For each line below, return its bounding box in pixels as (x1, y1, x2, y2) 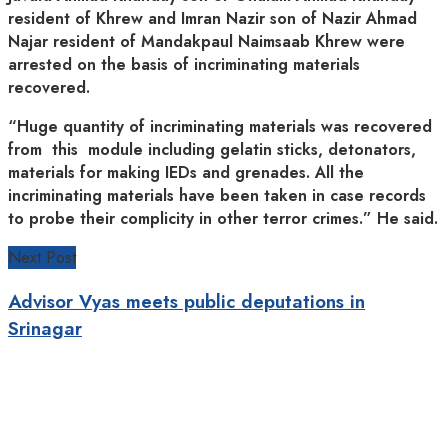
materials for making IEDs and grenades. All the (8, 161, 364, 185)
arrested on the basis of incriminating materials (8, 53, 360, 77)
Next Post (8, 246, 76, 270)
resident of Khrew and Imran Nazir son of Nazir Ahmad (8, 7, 417, 31)
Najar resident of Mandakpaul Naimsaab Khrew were (8, 30, 405, 54)
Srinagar (8, 315, 82, 343)
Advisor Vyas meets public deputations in (8, 288, 365, 316)
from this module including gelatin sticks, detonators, (8, 138, 416, 162)
